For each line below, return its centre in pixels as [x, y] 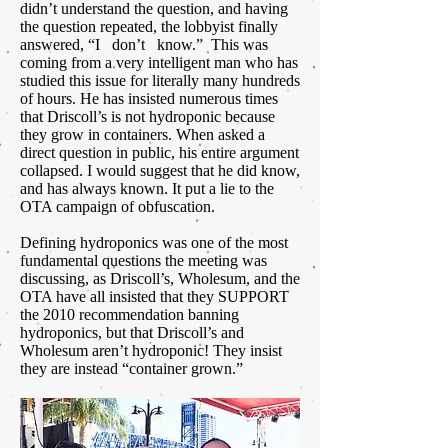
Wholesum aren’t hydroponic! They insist [151, 351]
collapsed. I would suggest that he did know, [160, 171]
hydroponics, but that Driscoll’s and [132, 333]
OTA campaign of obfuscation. [117, 207]
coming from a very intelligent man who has [159, 63]
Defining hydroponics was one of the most [154, 243]
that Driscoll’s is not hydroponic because [147, 117]
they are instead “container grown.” [131, 369]
